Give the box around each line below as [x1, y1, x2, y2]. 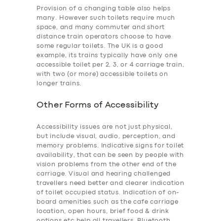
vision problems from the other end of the [37, 162, 177, 168]
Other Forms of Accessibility [37, 102, 159, 110]
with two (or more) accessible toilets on [37, 72, 169, 77]
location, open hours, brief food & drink [37, 209, 170, 215]
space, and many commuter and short [37, 25, 165, 31]
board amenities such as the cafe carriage [37, 199, 179, 205]
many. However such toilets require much [37, 15, 176, 21]
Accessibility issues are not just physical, [37, 124, 173, 130]
